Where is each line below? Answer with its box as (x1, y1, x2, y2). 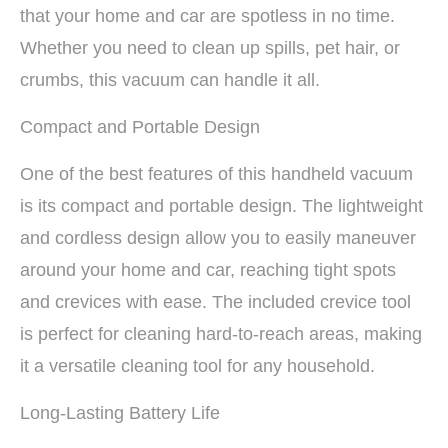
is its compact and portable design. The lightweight (20, 195, 423, 216)
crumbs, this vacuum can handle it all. (20, 69, 320, 90)
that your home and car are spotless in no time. (20, 5, 395, 26)
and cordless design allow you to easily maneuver (20, 227, 416, 248)
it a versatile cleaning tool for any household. (20, 355, 375, 376)
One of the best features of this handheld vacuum (20, 163, 413, 184)
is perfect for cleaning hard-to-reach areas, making (20, 323, 422, 344)
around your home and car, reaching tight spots (20, 259, 396, 280)
